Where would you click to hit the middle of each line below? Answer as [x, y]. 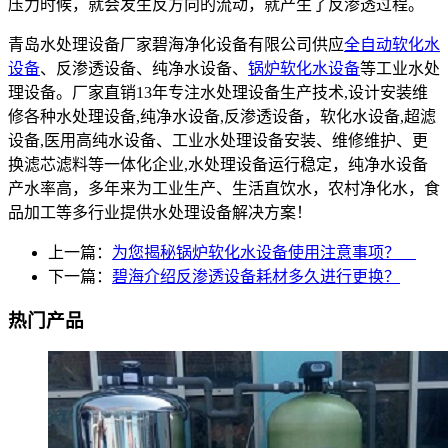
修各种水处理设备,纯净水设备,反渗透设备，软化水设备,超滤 [222, 116]
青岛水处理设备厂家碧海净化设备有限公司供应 [176, 44]
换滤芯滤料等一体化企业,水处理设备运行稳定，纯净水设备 [218, 164]
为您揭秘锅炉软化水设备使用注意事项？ [264, 252]
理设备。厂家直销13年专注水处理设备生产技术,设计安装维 [218, 92]
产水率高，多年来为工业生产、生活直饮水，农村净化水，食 [224, 188]
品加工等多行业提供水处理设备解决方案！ [160, 212]
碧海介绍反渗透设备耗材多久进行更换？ [256, 276]
